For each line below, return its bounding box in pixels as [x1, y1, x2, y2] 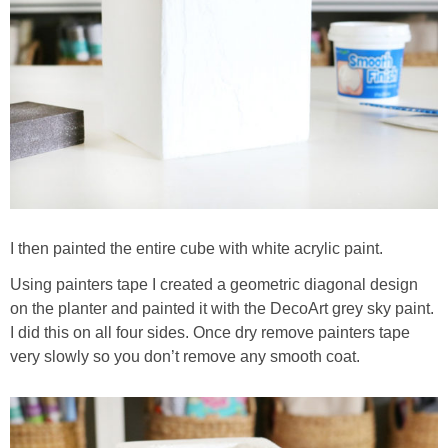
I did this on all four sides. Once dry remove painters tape [10, 323, 410, 341]
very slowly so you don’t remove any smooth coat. [10, 347, 360, 365]
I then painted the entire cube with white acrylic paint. [10, 239, 387, 257]
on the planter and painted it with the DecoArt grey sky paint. [10, 299, 434, 317]
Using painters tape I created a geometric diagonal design [10, 275, 418, 293]
